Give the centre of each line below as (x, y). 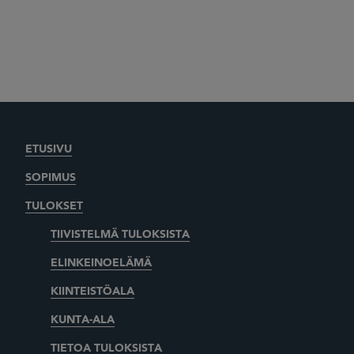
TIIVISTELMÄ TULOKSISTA (120, 234)
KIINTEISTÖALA (92, 291)
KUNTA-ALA (83, 320)
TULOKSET (54, 206)
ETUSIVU (49, 149)
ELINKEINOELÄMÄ (101, 263)
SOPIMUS (51, 177)
